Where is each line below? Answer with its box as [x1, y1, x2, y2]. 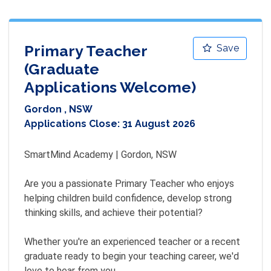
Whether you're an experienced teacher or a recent [24, 236, 240, 247]
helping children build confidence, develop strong [24, 192, 232, 204]
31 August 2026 [122, 118, 195, 129]
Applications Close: [24, 118, 122, 129]
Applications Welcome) [24, 77, 196, 96]
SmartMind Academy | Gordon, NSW [24, 149, 177, 160]
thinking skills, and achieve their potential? [24, 207, 203, 218]
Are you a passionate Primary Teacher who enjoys [24, 178, 234, 189]
